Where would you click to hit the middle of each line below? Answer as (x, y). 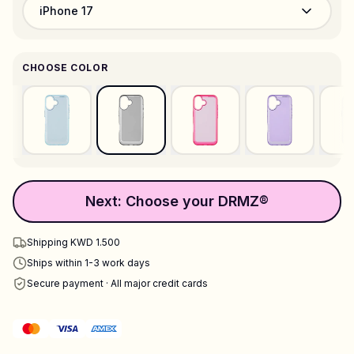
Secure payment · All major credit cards (117, 283)
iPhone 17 (66, 11)
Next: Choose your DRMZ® (177, 201)
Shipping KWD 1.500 (73, 242)
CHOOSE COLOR (65, 68)
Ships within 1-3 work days (88, 263)
